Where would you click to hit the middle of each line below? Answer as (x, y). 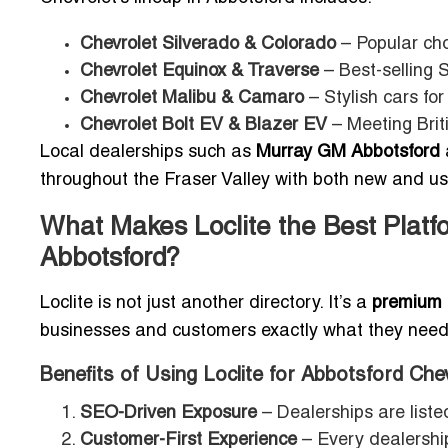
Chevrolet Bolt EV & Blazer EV (203, 126)
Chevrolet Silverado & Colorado (208, 45)
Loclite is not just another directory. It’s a (206, 304)
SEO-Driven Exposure (168, 414)
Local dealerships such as (148, 153)
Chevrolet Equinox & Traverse (199, 72)
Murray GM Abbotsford (348, 153)
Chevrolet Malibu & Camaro (192, 99)
